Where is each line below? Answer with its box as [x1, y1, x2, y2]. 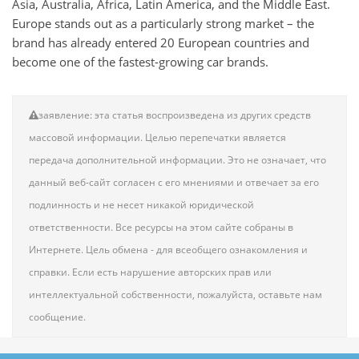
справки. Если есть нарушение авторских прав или [29, 265, 272, 280]
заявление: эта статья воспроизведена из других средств [38, 108, 311, 123]
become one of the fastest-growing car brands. [12, 54, 268, 71]
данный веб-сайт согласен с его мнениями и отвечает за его [29, 175, 319, 190]
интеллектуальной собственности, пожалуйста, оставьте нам [29, 288, 322, 302]
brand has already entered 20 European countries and [12, 34, 309, 51]
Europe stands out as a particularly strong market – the [12, 15, 314, 32]
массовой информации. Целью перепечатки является [29, 131, 286, 145]
